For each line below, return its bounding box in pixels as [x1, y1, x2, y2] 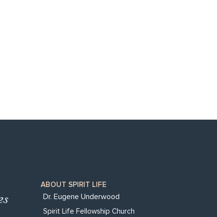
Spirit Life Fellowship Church [43, 206, 135, 216]
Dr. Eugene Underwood [43, 191, 120, 201]
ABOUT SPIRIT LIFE [40, 180, 107, 189]
